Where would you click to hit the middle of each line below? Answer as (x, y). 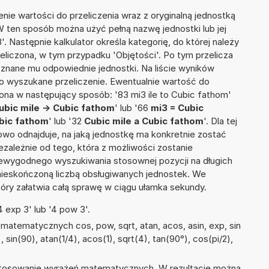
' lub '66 (133, 108)
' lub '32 (66, 121)
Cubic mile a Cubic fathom (144, 121)
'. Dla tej (220, 121)
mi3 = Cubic (177, 108)
